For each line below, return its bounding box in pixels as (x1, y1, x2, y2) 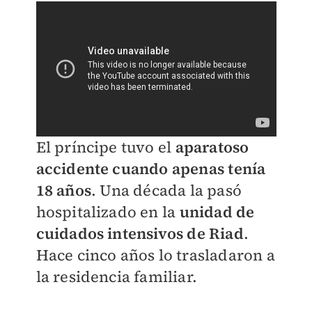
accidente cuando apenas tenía (36, 158, 266, 180)
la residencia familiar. (36, 266, 198, 288)
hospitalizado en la (36, 201, 180, 223)
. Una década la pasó (91, 180, 242, 201)
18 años (36, 180, 91, 201)
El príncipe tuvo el (36, 136, 175, 158)
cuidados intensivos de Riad (36, 223, 244, 244)
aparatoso (175, 136, 249, 158)
